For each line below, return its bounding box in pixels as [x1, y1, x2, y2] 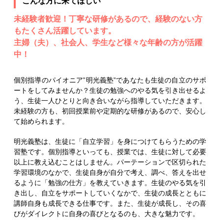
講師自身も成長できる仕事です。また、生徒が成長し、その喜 [14, 199, 206, 207]
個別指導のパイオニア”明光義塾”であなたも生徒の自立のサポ [14, 76, 206, 84]
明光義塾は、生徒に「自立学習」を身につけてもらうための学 [14, 137, 206, 145]
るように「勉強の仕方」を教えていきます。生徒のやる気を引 [14, 178, 206, 187]
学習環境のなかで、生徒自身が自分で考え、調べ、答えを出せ [14, 168, 206, 176]
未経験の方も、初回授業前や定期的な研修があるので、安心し [14, 107, 206, 115]
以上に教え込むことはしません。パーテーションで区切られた [14, 158, 206, 166]
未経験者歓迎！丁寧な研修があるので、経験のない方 [14, 14, 202, 23]
